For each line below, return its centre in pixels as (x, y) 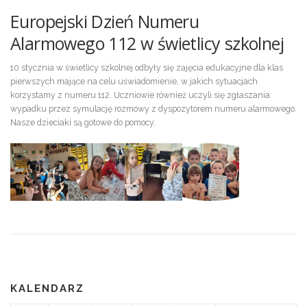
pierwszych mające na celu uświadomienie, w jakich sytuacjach (134, 82)
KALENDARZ (47, 289)
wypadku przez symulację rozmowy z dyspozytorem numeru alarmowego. (153, 109)
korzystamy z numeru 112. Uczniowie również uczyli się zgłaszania (140, 95)
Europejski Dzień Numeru (105, 22)
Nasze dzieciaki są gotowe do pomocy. (83, 123)
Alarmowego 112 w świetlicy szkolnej (147, 44)
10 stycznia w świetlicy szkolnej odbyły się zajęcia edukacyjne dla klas (147, 68)
